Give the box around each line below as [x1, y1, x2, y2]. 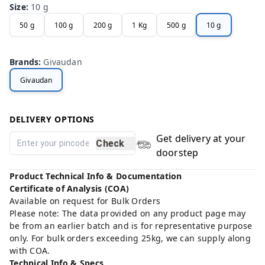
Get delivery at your [156, 132, 246, 146]
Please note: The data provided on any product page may [9, 208, 246, 219]
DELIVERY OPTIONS [9, 114, 95, 125]
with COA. [9, 245, 50, 257]
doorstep [156, 146, 199, 160]
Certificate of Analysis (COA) [9, 183, 130, 195]
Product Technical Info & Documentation [9, 170, 182, 182]
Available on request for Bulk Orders [9, 195, 161, 207]
